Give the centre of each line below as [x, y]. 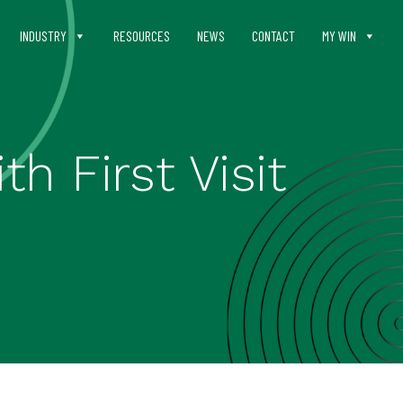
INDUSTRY [43, 36]
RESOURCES [142, 36]
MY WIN [339, 36]
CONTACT [273, 36]
